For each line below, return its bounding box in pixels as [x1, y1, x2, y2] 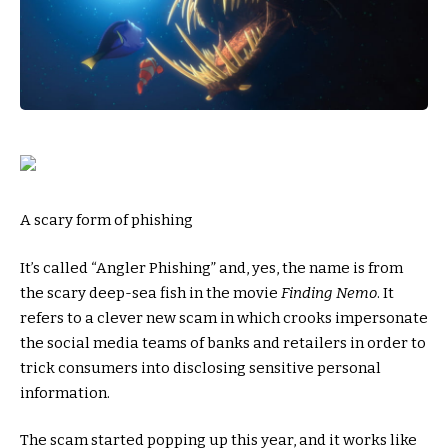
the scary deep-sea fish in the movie [20, 283, 281, 302]
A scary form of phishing [20, 211, 193, 230]
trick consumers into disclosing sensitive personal [20, 358, 381, 377]
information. [20, 383, 110, 402]
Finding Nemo [281, 283, 377, 302]
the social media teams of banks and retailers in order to [20, 333, 426, 352]
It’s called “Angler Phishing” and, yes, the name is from [20, 258, 403, 277]
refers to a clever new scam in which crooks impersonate [20, 308, 428, 327]
